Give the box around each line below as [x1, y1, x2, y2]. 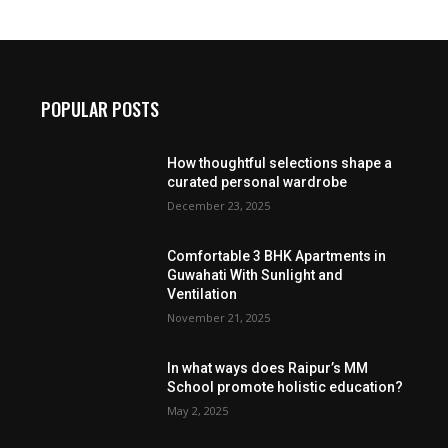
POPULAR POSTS [41, 96, 160, 122]
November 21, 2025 [166, 310, 270, 326]
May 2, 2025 [166, 403, 228, 419]
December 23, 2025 [166, 197, 270, 213]
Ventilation [166, 286, 237, 303]
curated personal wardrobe [166, 173, 347, 190]
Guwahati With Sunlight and [166, 267, 343, 284]
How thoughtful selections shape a [166, 154, 392, 171]
